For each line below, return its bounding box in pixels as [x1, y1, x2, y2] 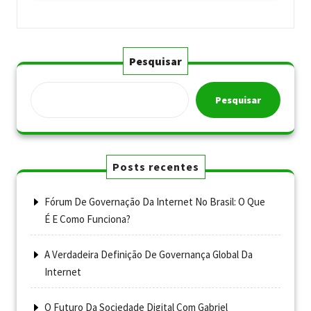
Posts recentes [112, 159, 199, 174]
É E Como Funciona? [44, 212, 131, 226]
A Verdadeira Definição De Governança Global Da [44, 247, 253, 261]
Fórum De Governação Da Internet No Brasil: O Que [44, 194, 265, 208]
